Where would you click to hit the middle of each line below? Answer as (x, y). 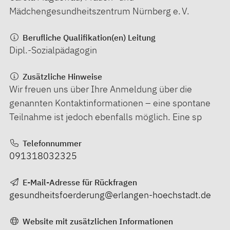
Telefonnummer (51, 143)
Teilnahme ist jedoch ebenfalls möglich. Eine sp (106, 117)
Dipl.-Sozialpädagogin (53, 50)
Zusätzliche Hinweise (61, 76)
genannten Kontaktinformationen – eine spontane (110, 103)
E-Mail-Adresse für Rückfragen (79, 182)
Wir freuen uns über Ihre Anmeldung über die (101, 89)
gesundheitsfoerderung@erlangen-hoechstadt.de (110, 195)
